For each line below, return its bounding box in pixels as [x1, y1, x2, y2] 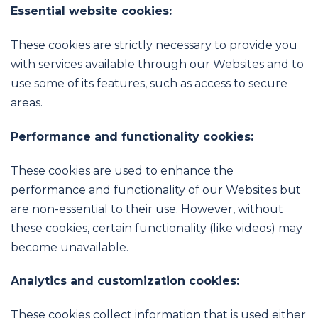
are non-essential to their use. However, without [11, 202, 283, 216]
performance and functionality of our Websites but [11, 182, 301, 197]
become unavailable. [11, 240, 128, 254]
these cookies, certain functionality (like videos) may [11, 221, 302, 235]
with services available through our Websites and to [11, 57, 304, 71]
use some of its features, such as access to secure [11, 76, 287, 90]
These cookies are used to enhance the [11, 163, 234, 177]
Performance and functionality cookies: [11, 129, 253, 143]
